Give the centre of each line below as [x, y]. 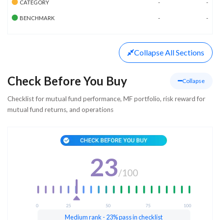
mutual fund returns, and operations [60, 109]
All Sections [185, 52]
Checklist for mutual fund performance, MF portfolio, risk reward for [106, 98]
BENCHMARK [37, 18]
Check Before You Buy [67, 81]
